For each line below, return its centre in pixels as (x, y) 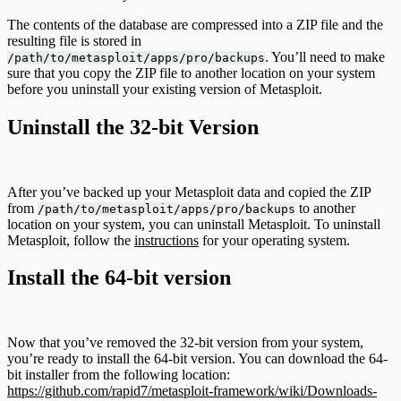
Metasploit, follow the (71, 240)
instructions (166, 240)
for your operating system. (274, 240)
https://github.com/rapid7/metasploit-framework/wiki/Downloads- (192, 391)
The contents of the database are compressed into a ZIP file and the (195, 24)
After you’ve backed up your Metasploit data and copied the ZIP (189, 192)
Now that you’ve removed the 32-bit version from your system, (185, 343)
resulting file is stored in (74, 40)
